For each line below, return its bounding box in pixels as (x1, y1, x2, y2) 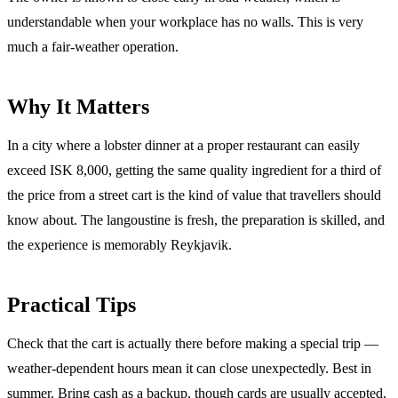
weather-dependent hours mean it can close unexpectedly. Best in (7, 360, 371, 376)
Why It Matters (7, 94, 149, 118)
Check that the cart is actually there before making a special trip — (7, 335, 378, 351)
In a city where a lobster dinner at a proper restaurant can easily (7, 137, 360, 153)
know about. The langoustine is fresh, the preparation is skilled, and (7, 211, 385, 227)
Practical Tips (7, 292, 136, 316)
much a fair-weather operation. (7, 38, 179, 54)
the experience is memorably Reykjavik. (7, 236, 232, 252)
